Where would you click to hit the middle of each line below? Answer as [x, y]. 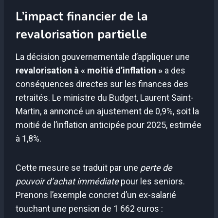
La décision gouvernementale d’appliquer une [103, 56]
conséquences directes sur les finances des [102, 84]
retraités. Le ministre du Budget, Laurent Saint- [105, 97]
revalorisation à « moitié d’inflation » [89, 70]
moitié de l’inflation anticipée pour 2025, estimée [109, 125]
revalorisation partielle [81, 35]
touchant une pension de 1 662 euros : [89, 208]
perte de [156, 167]
